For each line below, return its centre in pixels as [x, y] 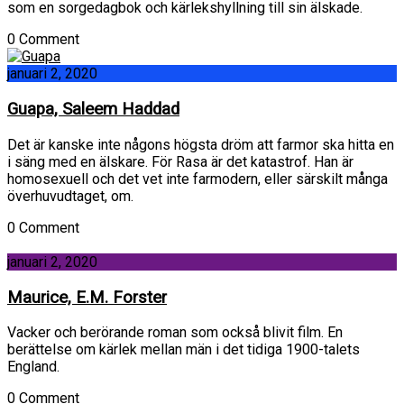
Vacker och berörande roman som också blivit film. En [175, 333]
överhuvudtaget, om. [70, 196]
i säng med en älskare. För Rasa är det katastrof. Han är [180, 161]
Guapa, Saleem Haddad [93, 110]
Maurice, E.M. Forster [87, 297]
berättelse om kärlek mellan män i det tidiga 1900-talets [184, 350]
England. [33, 367]
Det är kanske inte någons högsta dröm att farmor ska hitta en [201, 144]
